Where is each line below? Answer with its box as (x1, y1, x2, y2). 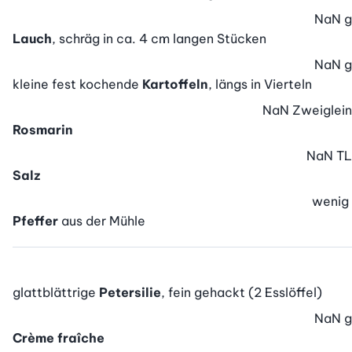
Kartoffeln (142, 76, 208, 93)
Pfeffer (13, 213, 58, 229)
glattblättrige (13, 284, 99, 301)
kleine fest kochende (13, 76, 142, 93)
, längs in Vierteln (208, 76, 312, 93)
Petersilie (99, 284, 161, 301)
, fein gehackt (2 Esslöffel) (161, 284, 322, 301)
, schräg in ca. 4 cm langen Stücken (52, 31, 266, 47)
